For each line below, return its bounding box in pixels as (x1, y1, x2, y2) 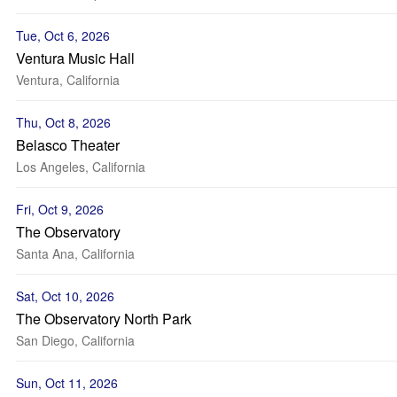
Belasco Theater (16, 135, 120, 155)
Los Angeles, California (16, 158, 145, 175)
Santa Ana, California (16, 245, 135, 262)
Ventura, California (16, 71, 120, 89)
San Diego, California (16, 331, 135, 349)
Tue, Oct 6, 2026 (16, 27, 110, 44)
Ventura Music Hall (16, 48, 135, 68)
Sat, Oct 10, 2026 (16, 287, 114, 305)
